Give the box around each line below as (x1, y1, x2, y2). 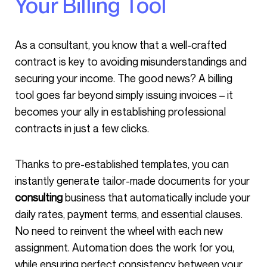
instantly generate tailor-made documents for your (15, 174, 250, 187)
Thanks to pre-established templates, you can (15, 157, 22, 170)
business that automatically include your (65, 191, 250, 204)
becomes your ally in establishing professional (15, 105, 226, 118)
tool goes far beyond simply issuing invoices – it (15, 88, 233, 101)
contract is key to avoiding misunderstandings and (15, 55, 247, 68)
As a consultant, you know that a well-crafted (15, 38, 22, 51)
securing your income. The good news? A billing (15, 72, 232, 85)
